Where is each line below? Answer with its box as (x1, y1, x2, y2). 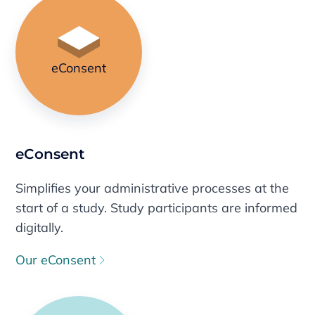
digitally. (15, 219, 64, 236)
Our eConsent (15, 251, 100, 268)
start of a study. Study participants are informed (15, 199, 298, 216)
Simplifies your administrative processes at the (15, 179, 290, 196)
